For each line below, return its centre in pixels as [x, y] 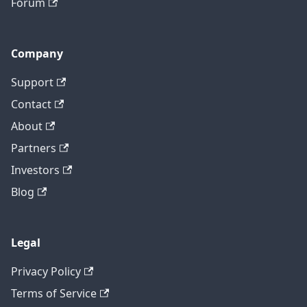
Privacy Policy [46, 272]
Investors [35, 170]
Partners [34, 148]
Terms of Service [54, 294]
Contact [31, 105]
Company [37, 54]
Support [32, 83]
